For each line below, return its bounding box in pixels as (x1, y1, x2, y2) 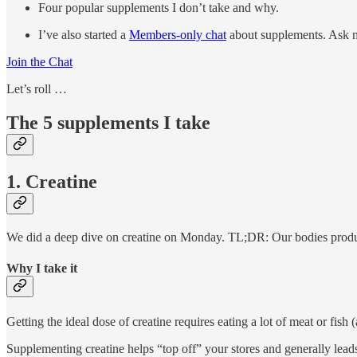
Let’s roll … (6, 82, 67, 96)
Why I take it (6, 261, 77, 276)
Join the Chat (6, 55, 73, 69)
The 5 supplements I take (6, 112, 210, 134)
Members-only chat (129, 28, 226, 42)
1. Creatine (6, 171, 97, 193)
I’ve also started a (38, 28, 129, 42)
